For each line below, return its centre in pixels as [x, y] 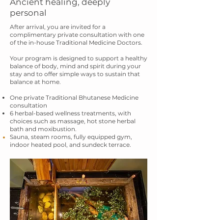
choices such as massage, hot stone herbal [73, 121]
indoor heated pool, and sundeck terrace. [70, 145]
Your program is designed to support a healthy [79, 58]
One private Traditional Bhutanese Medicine [74, 97]
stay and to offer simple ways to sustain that [75, 74]
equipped [101, 137]
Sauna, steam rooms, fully [49, 137]
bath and [24, 129]
